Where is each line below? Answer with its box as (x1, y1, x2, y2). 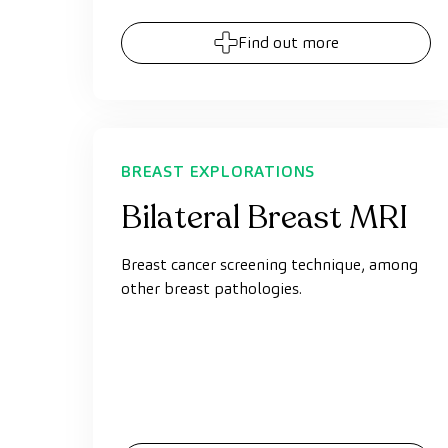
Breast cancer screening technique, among (121, 254, 418, 275)
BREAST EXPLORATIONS (121, 161, 316, 182)
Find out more (237, 32, 339, 53)
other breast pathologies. (121, 278, 302, 299)
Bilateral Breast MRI (121, 196, 408, 240)
